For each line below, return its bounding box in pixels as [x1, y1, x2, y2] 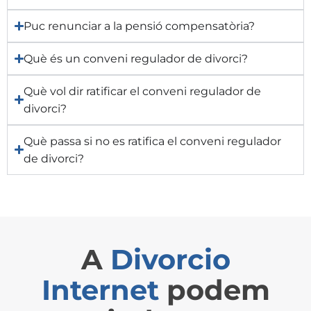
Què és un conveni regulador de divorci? [24, 51, 249, 65]
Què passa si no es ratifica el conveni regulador [24, 134, 282, 148]
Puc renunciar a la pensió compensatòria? [24, 19, 255, 33]
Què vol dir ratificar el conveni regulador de [24, 84, 262, 98]
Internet [41, 272, 159, 307]
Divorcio [110, 242, 230, 276]
